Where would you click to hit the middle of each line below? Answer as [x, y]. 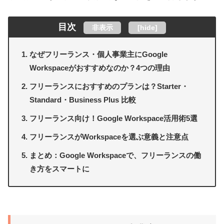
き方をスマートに [60, 169]
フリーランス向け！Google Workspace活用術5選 [114, 118]
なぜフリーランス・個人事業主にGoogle [99, 54]
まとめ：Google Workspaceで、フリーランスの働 [115, 155]
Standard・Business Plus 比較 [83, 100]
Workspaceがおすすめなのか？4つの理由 [100, 68]
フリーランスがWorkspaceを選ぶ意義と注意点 [109, 137]
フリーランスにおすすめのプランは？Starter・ [109, 86]
